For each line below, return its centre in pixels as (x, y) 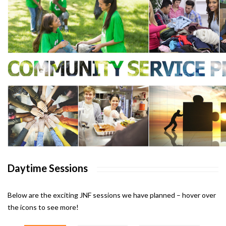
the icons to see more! (43, 207)
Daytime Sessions (48, 168)
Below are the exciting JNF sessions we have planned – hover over (112, 195)
